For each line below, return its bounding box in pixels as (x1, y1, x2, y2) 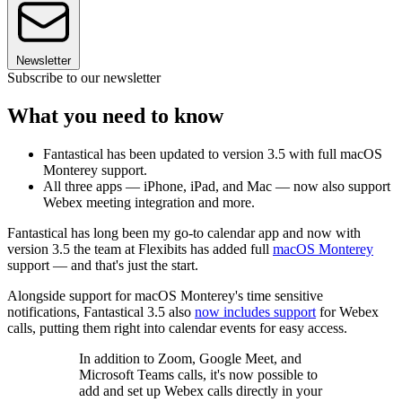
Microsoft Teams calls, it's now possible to (79, 367, 318, 383)
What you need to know (7, 104, 223, 128)
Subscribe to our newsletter (7, 70, 161, 86)
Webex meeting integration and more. (43, 195, 255, 211)
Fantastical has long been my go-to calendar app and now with (7, 225, 361, 241)
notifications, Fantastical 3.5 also (7, 304, 195, 320)
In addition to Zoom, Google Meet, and (79, 351, 301, 367)
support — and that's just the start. (7, 258, 198, 274)
